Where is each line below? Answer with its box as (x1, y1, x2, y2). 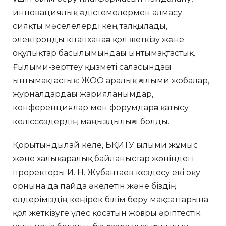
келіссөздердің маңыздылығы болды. (13, 116, 169, 126)
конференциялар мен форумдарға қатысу (13, 102, 189, 112)
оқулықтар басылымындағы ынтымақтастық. (13, 48, 195, 58)
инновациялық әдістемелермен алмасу (13, 7, 182, 17)
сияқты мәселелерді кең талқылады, (13, 21, 167, 31)
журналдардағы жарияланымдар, (13, 89, 153, 99)
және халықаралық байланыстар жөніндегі (13, 153, 194, 163)
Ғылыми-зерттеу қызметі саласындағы (13, 62, 172, 72)
